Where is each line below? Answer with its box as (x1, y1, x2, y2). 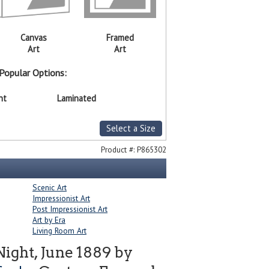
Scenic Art (32, 182, 67, 193)
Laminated (57, 92, 97, 104)
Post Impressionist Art (32, 204, 107, 215)
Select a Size (106, 122, 156, 134)
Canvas (20, 32, 47, 44)
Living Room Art (32, 225, 86, 237)
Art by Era (32, 214, 65, 226)
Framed (106, 32, 134, 44)
